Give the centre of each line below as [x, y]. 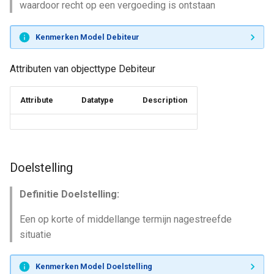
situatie [35, 235]
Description [165, 100]
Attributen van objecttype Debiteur [83, 69]
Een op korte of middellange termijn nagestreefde [126, 219]
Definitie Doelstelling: [69, 194]
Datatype [98, 100]
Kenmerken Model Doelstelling [94, 266]
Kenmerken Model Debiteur [87, 37]
